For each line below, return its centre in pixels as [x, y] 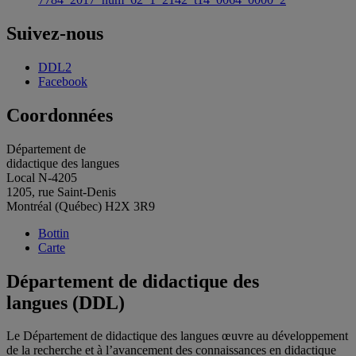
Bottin [54, 233]
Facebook [63, 81]
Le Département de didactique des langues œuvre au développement [177, 336]
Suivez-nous [55, 33]
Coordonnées [60, 115]
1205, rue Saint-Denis [61, 192]
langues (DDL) [66, 302]
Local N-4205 [42, 177]
